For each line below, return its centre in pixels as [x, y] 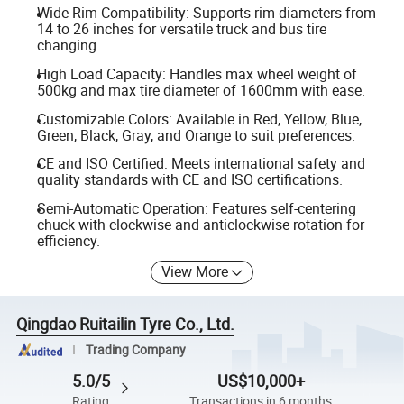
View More [195, 272]
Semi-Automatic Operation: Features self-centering [196, 208]
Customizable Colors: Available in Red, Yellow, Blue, [199, 119]
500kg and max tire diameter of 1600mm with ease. [201, 90]
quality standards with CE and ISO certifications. [189, 180]
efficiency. [68, 240]
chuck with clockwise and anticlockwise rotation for [200, 224]
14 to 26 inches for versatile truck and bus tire [181, 29]
